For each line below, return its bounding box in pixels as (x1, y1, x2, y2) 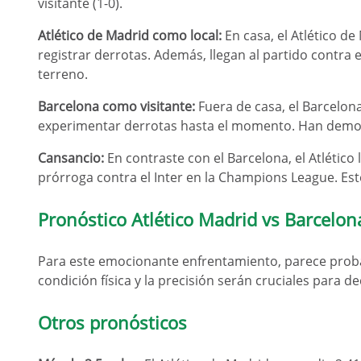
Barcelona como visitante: (38, 98, 195, 115)
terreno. (38, 65, 88, 83)
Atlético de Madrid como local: (38, 27, 222, 44)
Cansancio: (38, 149, 104, 167)
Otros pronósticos (38, 310, 187, 334)
